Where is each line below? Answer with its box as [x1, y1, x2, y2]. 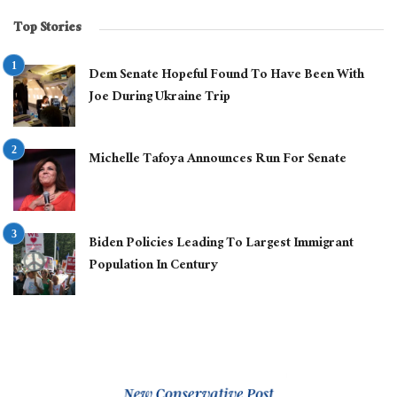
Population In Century [89, 253, 218, 279]
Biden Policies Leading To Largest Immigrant [89, 231, 354, 257]
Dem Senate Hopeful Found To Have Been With [89, 63, 364, 89]
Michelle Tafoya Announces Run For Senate [89, 147, 346, 173]
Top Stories [13, 16, 82, 42]
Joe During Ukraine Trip [89, 85, 230, 111]
